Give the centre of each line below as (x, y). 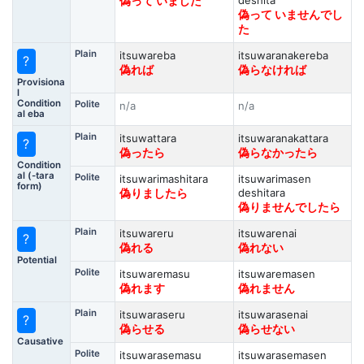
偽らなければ (272, 70)
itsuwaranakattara (283, 138)
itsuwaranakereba (283, 55)
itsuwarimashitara (163, 179)
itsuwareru (146, 233)
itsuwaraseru (152, 314)
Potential (37, 260)
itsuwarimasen (274, 179)
